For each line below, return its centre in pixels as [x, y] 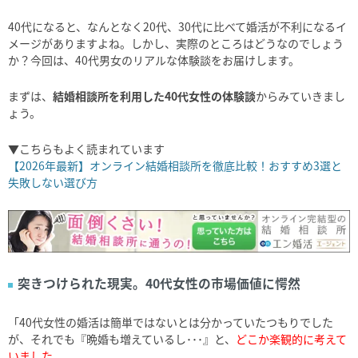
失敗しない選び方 [53, 183]
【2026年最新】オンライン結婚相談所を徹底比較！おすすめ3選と [175, 166]
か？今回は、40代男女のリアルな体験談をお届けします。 [154, 60]
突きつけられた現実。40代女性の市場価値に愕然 [159, 284]
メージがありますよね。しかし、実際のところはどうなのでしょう [176, 44]
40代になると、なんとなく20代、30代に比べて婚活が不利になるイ [177, 27]
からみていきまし [300, 96]
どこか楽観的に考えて [291, 339]
